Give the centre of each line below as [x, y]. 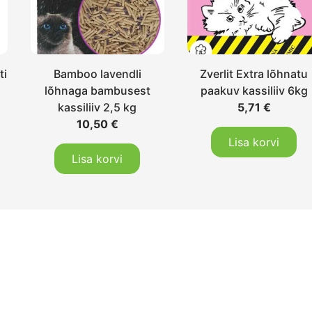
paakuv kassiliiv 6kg [254, 90]
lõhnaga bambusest [97, 90]
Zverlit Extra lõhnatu [254, 73]
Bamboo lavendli [97, 73]
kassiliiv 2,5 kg [97, 107]
